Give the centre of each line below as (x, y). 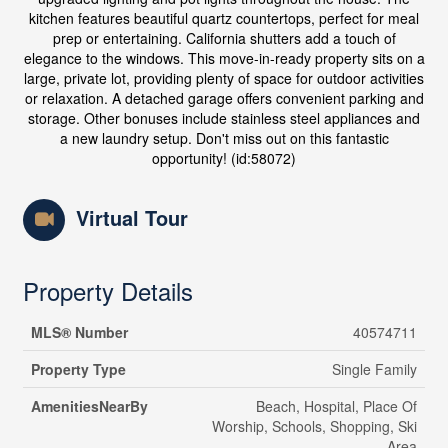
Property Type (78, 369)
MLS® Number (79, 332)
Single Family (374, 369)
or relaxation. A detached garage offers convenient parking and (224, 98)
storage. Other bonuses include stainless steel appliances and (224, 118)
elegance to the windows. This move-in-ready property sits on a (224, 58)
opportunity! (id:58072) (224, 158)
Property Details (107, 291)
